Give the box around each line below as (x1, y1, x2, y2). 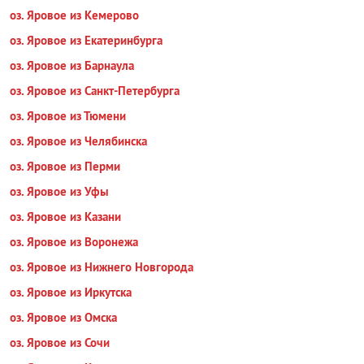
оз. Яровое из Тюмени (10, 108, 126, 123)
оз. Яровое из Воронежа (10, 234, 138, 249)
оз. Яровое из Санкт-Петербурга (10, 83, 180, 98)
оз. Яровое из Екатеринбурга (10, 32, 162, 48)
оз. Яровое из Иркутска (10, 284, 132, 300)
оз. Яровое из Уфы (10, 184, 109, 199)
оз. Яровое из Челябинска (10, 133, 147, 149)
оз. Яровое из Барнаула (10, 58, 134, 73)
